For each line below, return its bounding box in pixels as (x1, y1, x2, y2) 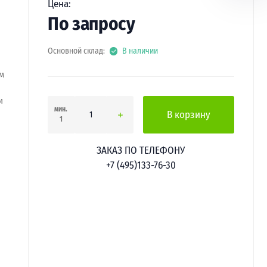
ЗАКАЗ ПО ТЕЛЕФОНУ (97, 144, 185, 157)
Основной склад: (47, 46, 105, 56)
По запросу (47, 13, 135, 35)
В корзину (167, 108, 211, 121)
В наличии (122, 46, 159, 56)
